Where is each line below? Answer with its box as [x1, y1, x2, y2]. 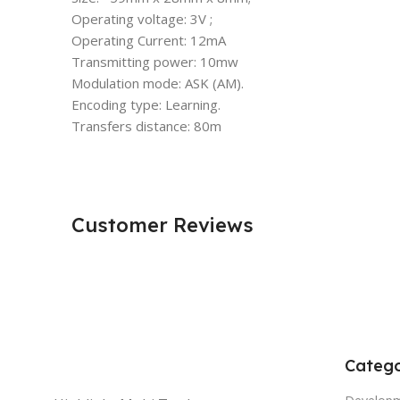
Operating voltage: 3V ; [71, 9, 212, 28]
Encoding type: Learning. [71, 95, 221, 113]
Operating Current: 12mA [71, 30, 226, 49]
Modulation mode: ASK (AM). [71, 73, 244, 92]
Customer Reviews [71, 212, 254, 237]
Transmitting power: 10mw [71, 52, 238, 71]
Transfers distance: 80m [71, 116, 225, 135]
